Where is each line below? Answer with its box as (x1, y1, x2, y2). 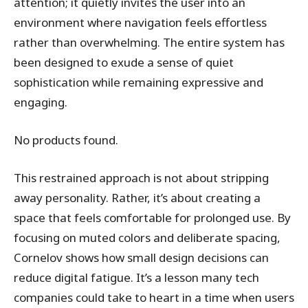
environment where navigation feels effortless (14, 14, 267, 30)
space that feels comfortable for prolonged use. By (14, 210, 291, 225)
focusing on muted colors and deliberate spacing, (14, 230, 280, 245)
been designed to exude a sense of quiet (14, 54, 234, 70)
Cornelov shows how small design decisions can (14, 250, 269, 265)
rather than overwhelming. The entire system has (14, 34, 285, 50)
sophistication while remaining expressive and (14, 74, 263, 90)
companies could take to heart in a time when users (14, 289, 294, 305)
